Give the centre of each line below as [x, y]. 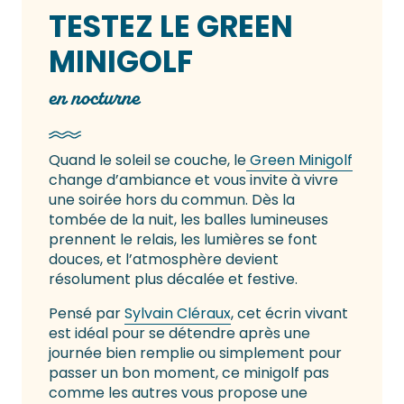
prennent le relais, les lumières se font [183, 240]
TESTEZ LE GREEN [171, 27]
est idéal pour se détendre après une [179, 334]
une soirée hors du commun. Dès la [172, 200]
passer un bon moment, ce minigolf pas [189, 373]
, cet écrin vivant [289, 314]
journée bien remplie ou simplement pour [195, 353]
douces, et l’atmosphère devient [164, 260]
